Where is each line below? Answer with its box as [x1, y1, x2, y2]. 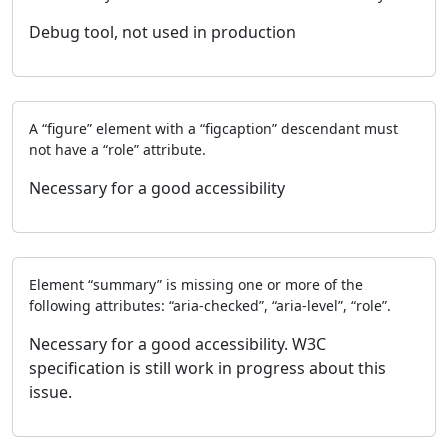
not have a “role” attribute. [29, 139, 206, 159]
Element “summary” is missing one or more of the [29, 274, 363, 294]
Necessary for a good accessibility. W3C [29, 332, 326, 355]
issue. [29, 380, 72, 403]
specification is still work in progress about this [29, 356, 386, 379]
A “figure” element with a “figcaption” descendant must [29, 118, 398, 138]
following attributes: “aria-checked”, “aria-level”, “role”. [29, 295, 391, 315]
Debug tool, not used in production [29, 20, 296, 43]
